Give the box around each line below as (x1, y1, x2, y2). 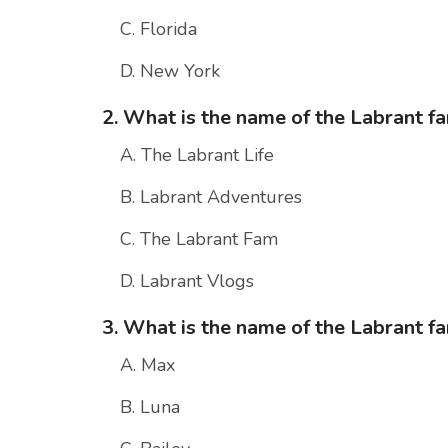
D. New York (120, 59, 220, 84)
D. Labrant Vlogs (120, 269, 254, 294)
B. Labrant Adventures (120, 185, 302, 210)
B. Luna (120, 395, 180, 420)
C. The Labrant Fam (120, 227, 278, 252)
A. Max (120, 353, 175, 378)
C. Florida (120, 17, 197, 42)
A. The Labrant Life (120, 143, 274, 168)
